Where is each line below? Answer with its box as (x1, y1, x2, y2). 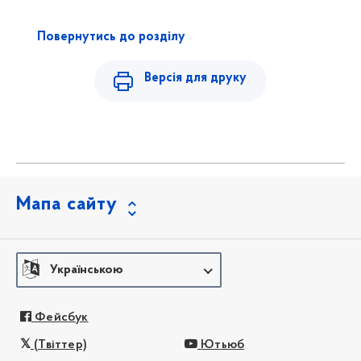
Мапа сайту (16, 194, 118, 214)
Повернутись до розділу (36, 30, 185, 44)
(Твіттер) (34, 338, 87, 351)
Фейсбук (35, 311, 89, 325)
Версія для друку (144, 72, 247, 85)
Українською (50, 263, 123, 276)
